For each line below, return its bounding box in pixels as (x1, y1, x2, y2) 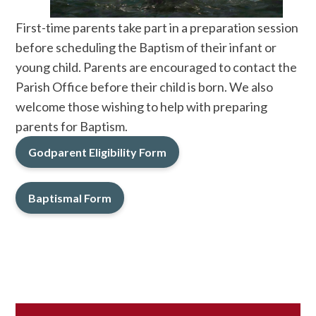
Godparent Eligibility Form (28, 145, 167, 159)
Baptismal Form (28, 191, 112, 205)
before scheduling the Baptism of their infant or (16, 39, 277, 56)
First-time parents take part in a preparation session (16, 20, 299, 36)
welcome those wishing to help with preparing (16, 99, 268, 115)
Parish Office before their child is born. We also (16, 79, 274, 95)
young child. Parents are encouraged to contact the (16, 59, 298, 75)
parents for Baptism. (16, 119, 128, 135)
